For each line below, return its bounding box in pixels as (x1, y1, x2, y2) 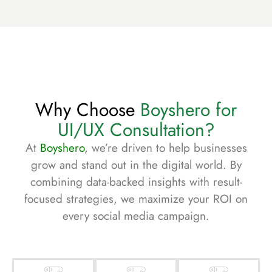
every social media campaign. (63, 208, 209, 225)
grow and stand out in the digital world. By (30, 157, 242, 174)
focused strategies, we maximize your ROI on (24, 191, 248, 208)
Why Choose (35, 97, 140, 123)
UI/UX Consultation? (57, 117, 215, 143)
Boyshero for (140, 97, 237, 123)
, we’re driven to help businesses (84, 140, 247, 157)
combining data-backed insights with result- (30, 174, 242, 191)
